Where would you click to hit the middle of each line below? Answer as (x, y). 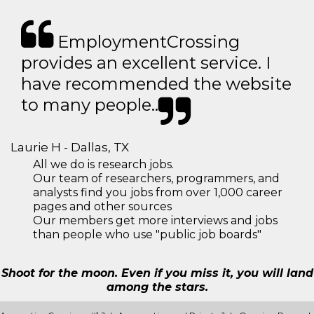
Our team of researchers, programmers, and (156, 178)
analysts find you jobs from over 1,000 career (158, 192)
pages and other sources (102, 206)
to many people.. (90, 105)
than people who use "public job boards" (147, 234)
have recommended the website (156, 84)
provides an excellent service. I (146, 63)
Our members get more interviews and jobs (155, 220)
